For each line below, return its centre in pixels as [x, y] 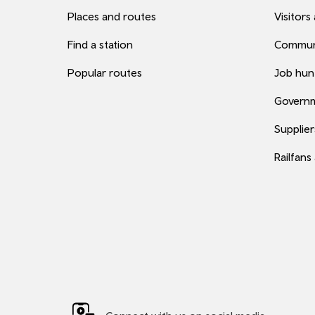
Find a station [100, 44]
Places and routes [112, 16]
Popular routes [105, 72]
